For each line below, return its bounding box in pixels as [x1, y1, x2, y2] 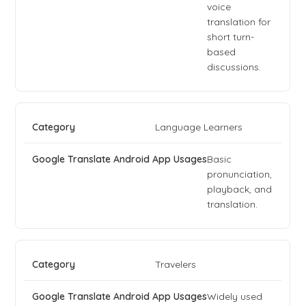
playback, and [207, 183, 273, 196]
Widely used [207, 290, 263, 303]
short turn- [207, 31, 255, 44]
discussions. [207, 61, 262, 74]
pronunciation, [207, 168, 273, 181]
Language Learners [155, 121, 243, 134]
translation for [207, 16, 271, 29]
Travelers [155, 258, 197, 271]
